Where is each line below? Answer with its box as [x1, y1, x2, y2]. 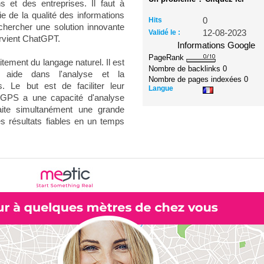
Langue [148, 84, 174, 93]
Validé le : [148, 28, 181, 37]
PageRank [148, 53, 187, 62]
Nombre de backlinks [148, 64, 223, 73]
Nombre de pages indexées [148, 74, 245, 84]
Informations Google [177, 41, 256, 50]
